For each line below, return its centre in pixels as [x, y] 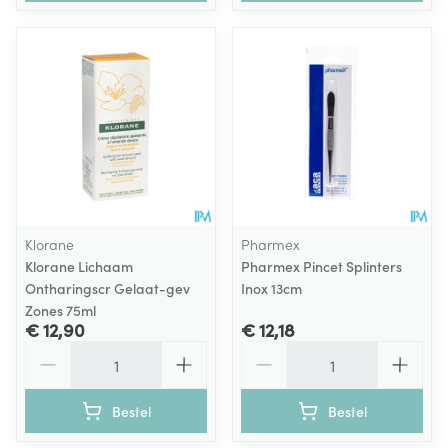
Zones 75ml [60, 310]
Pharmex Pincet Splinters [321, 266]
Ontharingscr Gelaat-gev [107, 288]
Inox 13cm [271, 288]
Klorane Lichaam [79, 266]
